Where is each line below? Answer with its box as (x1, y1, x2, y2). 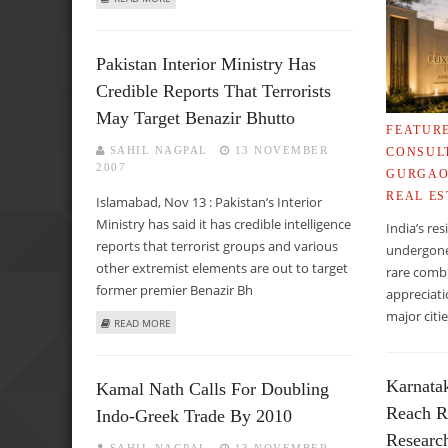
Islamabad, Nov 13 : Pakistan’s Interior (96, 192, 322, 211)
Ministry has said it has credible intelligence (96, 214, 351, 233)
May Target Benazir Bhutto (96, 107, 295, 128)
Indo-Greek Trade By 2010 (96, 406, 292, 427)
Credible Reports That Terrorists (96, 80, 331, 101)
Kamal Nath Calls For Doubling (96, 379, 329, 400)
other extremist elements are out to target (96, 258, 348, 277)
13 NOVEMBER (234, 143, 329, 156)
